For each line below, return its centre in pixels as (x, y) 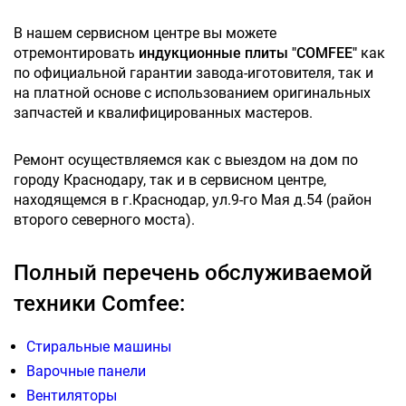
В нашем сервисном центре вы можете (145, 34)
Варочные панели (86, 372)
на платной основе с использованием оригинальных (192, 93)
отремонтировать (76, 53)
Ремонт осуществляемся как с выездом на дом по (186, 160)
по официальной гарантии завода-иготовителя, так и (193, 73)
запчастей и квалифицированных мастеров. (163, 113)
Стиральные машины (99, 347)
